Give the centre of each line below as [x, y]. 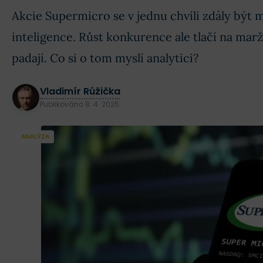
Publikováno [63, 104]
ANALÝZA [35, 136]
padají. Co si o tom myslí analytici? [105, 58]
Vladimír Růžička [80, 91]
